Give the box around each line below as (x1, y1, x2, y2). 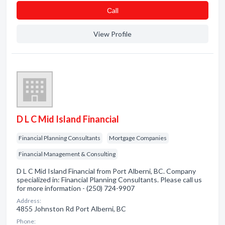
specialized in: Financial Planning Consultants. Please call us (17, 175, 202, 184)
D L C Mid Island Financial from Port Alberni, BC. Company (17, 167, 196, 175)
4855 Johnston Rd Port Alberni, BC (17, 204, 126, 213)
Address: (17, 197, 41, 204)
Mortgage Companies (109, 134, 167, 142)
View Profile (93, 30, 132, 38)
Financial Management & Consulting (19, 150, 116, 158)
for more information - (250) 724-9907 (17, 184, 135, 192)
